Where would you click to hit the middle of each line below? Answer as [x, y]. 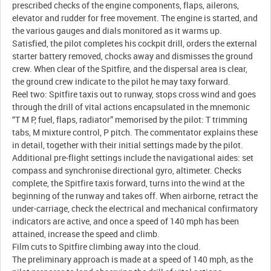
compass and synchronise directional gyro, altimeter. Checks [127, 171]
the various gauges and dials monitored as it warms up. [117, 31]
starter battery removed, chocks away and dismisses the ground [133, 56]
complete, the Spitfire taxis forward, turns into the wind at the [129, 183]
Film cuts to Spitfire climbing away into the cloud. [107, 247]
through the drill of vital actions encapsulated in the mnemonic [131, 107]
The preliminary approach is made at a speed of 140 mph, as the [133, 260]
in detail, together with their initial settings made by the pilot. [128, 145]
